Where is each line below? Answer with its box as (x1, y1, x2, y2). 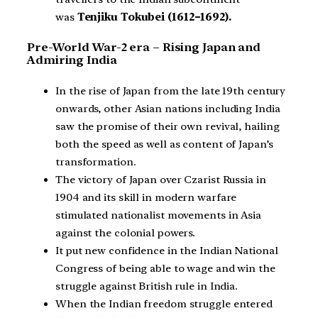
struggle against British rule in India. (55, 280, 238, 293)
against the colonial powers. (55, 226, 196, 240)
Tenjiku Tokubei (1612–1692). (74, 10, 231, 23)
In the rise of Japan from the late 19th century (55, 84, 286, 98)
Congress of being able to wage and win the (55, 262, 275, 275)
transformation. (55, 155, 136, 169)
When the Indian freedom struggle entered (55, 297, 273, 311)
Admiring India (27, 53, 117, 67)
